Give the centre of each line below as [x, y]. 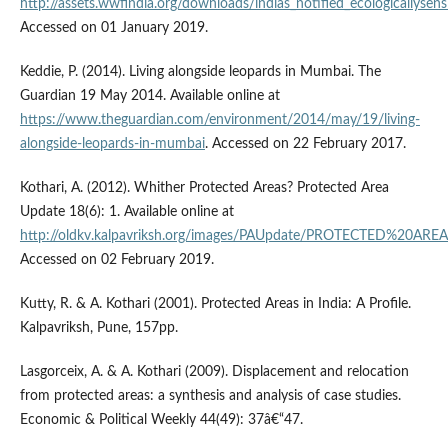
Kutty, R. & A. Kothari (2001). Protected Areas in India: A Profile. [215, 304]
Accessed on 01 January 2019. [113, 28]
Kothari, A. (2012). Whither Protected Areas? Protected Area [204, 188]
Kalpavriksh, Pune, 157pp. [98, 328]
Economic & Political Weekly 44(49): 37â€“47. [161, 420]
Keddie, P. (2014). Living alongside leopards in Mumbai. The [200, 72]
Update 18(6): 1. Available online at [126, 212]
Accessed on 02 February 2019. [116, 260]
